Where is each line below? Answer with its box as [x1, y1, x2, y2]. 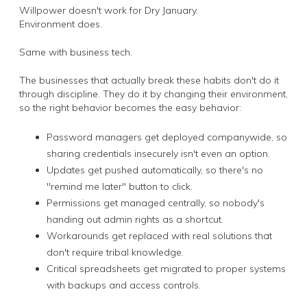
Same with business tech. [19, 45, 132, 58]
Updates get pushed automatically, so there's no [47, 163, 263, 176]
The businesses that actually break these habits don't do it [19, 73, 279, 86]
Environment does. [19, 17, 102, 30]
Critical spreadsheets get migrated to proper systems [47, 262, 286, 275]
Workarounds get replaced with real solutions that [47, 229, 272, 242]
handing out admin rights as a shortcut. [47, 212, 223, 225]
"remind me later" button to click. [47, 180, 193, 193]
